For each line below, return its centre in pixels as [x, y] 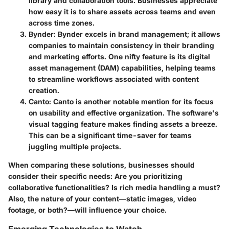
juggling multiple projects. [75, 146]
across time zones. [62, 22]
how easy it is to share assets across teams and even [122, 11]
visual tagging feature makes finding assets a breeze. [123, 124]
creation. [44, 90]
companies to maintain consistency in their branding [121, 45]
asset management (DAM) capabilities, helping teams [122, 67]
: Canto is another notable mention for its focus [131, 101]
